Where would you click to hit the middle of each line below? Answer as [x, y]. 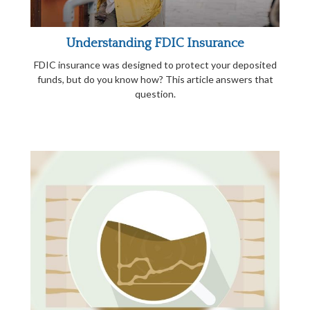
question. [155, 94]
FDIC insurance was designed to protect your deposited [155, 65]
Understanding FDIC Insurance [155, 43]
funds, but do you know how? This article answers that [155, 79]
